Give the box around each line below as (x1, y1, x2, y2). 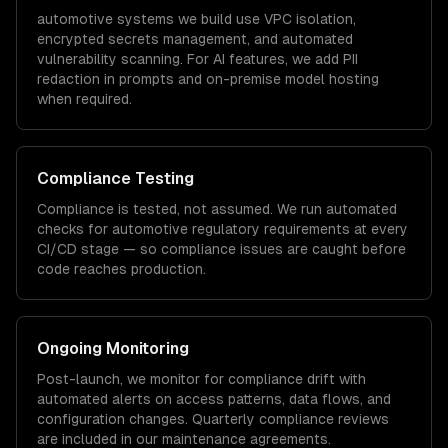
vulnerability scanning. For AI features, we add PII (37, 51, 358, 67)
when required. (37, 91, 132, 107)
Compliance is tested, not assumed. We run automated (37, 201, 397, 217)
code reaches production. (37, 261, 206, 277)
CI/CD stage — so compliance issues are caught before (37, 241, 406, 257)
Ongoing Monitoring (37, 339, 189, 358)
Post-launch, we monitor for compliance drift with (37, 371, 366, 387)
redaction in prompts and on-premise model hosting (37, 71, 379, 87)
